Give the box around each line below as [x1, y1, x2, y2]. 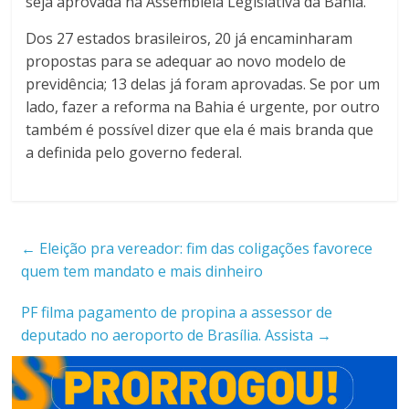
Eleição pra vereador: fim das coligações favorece [36, 237, 373, 258]
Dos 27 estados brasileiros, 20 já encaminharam [26, 27, 353, 48]
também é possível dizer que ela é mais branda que [26, 119, 374, 140]
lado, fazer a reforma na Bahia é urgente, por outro [26, 96, 381, 117]
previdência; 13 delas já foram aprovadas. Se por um [26, 73, 381, 94]
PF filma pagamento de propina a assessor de [21, 301, 333, 322]
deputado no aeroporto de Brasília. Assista [21, 324, 318, 345]
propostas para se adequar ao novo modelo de [26, 50, 347, 71]
